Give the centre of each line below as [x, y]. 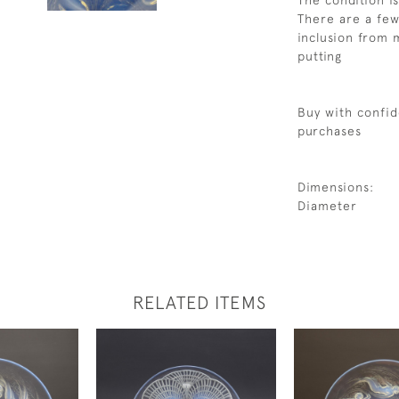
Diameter [327, 206]
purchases [330, 131]
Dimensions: [336, 187]
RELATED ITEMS [199, 302]
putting [320, 56]
